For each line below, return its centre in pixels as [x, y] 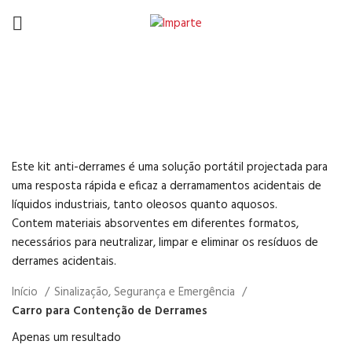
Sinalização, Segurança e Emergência [146, 292]
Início [26, 292]
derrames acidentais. [64, 262]
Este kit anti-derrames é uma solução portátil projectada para [170, 167]
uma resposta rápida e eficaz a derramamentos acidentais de [167, 186]
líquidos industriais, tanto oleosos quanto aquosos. [145, 205]
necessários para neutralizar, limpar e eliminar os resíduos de [165, 243]
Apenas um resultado [66, 338]
